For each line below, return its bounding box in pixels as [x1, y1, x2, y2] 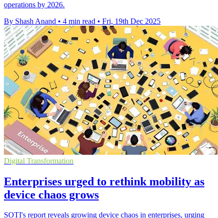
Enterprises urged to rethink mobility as [4, 175, 204, 188]
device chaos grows [4, 188, 99, 201]
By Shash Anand [4, 17, 56, 25]
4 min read [63, 17, 95, 25]
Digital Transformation [4, 156, 73, 165]
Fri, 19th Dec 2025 [102, 17, 161, 25]
